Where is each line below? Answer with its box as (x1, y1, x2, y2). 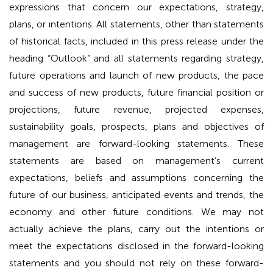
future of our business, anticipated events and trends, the (9, 189, 264, 201)
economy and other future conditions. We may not (9, 206, 264, 218)
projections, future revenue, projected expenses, (9, 104, 264, 116)
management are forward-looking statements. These (9, 138, 264, 150)
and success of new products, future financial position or (9, 87, 264, 99)
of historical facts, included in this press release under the (9, 35, 264, 48)
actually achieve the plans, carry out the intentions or (9, 223, 264, 235)
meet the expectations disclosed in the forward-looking (9, 240, 264, 252)
